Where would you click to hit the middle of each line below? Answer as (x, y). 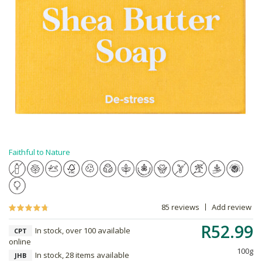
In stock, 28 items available (82, 255)
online (20, 242)
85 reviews (180, 207)
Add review (232, 207)
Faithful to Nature (39, 152)
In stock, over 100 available (83, 230)
